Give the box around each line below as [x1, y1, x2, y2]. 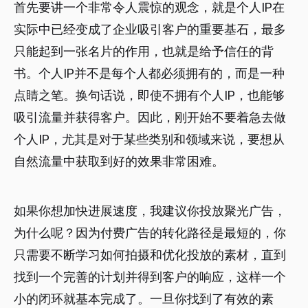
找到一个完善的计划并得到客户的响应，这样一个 [14, 269, 286, 284]
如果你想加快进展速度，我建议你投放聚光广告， [14, 203, 286, 218]
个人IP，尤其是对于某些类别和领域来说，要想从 [14, 131, 285, 146]
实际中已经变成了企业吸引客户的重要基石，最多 [14, 21, 286, 36]
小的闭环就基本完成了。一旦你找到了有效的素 [14, 291, 274, 306]
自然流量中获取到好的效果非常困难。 [14, 153, 224, 168]
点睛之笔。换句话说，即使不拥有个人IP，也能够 [14, 87, 285, 102]
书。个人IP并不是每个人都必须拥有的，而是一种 [14, 65, 285, 80]
